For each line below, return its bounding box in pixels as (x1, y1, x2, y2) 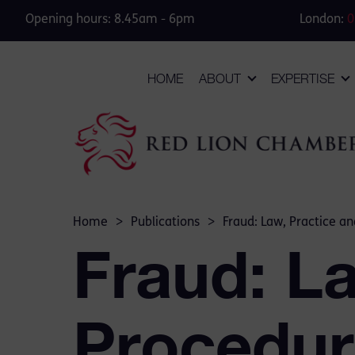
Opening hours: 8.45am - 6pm (25, 13, 195, 26)
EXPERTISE (271, 71, 334, 86)
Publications (131, 216, 200, 229)
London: (299, 13, 347, 26)
